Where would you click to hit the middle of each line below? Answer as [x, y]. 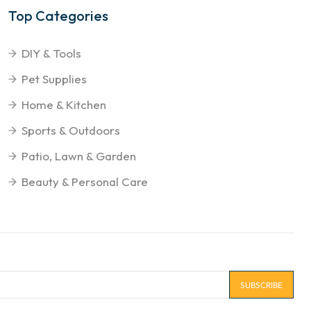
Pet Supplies [54, 79]
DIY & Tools [51, 53]
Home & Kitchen [64, 105]
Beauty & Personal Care [84, 182]
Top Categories [58, 16]
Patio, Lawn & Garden [78, 156]
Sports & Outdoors [70, 131]
